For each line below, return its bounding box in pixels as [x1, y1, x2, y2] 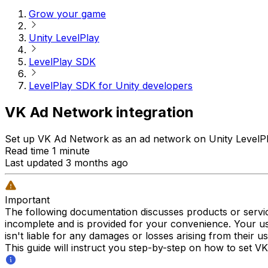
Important [5, 193, 50, 206]
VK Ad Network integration [5, 103, 194, 121]
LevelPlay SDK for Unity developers [29, 80, 193, 92]
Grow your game [29, 8, 106, 20]
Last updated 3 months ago [5, 156, 128, 169]
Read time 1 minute [5, 144, 90, 157]
